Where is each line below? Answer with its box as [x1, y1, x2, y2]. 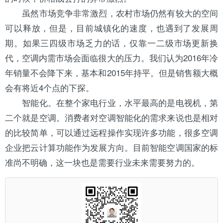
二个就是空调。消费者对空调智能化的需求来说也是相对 [5, 111, 218, 123]
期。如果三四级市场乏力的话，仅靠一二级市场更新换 [5, 36, 218, 49]
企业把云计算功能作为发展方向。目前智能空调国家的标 [5, 141, 218, 153]
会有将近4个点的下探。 [5, 81, 94, 94]
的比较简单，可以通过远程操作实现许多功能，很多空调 [5, 126, 218, 138]
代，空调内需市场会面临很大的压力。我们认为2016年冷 [5, 51, 218, 64]
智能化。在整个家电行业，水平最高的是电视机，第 [5, 96, 218, 109]
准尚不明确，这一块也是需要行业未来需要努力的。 [5, 156, 200, 168]
